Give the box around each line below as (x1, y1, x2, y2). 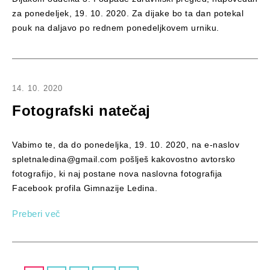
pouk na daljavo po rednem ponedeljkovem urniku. (12, 23, 219, 33)
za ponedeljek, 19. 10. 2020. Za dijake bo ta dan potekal (12, 8, 243, 19)
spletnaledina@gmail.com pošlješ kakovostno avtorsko (12, 154, 236, 165)
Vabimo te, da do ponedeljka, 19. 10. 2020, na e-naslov (12, 140, 239, 150)
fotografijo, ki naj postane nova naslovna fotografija (12, 169, 222, 179)
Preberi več (12, 208, 61, 219)
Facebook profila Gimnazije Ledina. (12, 183, 157, 193)
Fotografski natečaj (12, 102, 151, 119)
